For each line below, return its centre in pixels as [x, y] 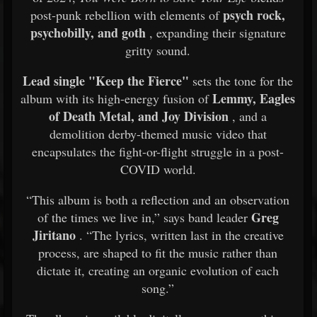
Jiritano [54, 235]
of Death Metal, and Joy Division [139, 116]
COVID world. [158, 169]
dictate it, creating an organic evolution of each [158, 270]
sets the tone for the [243, 81]
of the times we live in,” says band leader [144, 217]
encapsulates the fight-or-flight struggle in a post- [158, 151]
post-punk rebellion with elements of [127, 15]
